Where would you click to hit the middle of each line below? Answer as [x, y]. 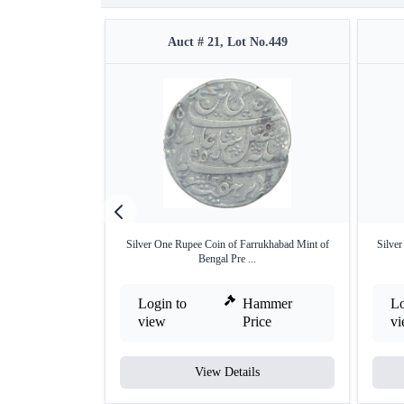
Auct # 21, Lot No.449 [227, 42]
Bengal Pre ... [227, 259]
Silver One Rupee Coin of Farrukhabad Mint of [227, 244]
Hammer [268, 303]
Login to [162, 303]
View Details [227, 372]
